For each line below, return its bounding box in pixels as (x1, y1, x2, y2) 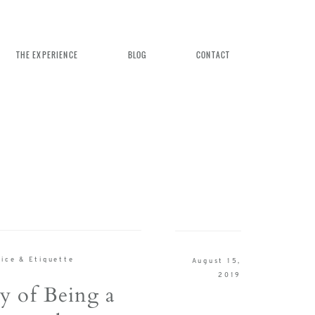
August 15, (191, 257, 242, 264)
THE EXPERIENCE (15, 49, 78, 61)
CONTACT (196, 49, 231, 61)
